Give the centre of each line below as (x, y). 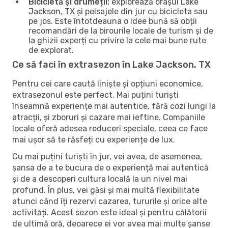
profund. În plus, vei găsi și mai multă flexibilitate (106, 190)
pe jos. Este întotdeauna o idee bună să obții (113, 21)
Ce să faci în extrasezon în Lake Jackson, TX (111, 64)
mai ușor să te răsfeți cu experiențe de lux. (94, 139)
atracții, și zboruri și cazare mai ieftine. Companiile (109, 117)
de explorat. (51, 50)
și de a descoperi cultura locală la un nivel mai (100, 179)
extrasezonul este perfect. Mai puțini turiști (95, 95)
